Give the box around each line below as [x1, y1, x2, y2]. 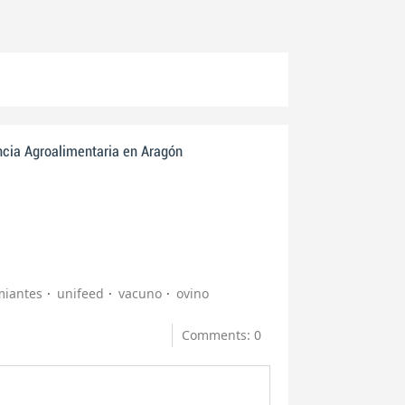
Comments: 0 [182, 326, 262, 344]
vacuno [118, 285, 162, 302]
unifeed [57, 285, 104, 302]
